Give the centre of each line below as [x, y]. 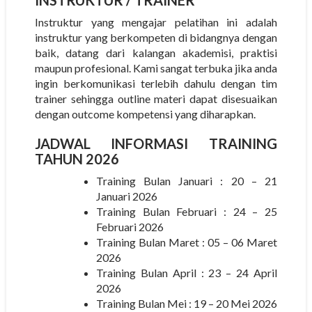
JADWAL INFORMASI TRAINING [156, 143]
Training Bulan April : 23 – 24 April [187, 272]
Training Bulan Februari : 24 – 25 [187, 211]
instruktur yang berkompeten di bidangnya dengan [156, 37]
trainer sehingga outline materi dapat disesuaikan [156, 98]
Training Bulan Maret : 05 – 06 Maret [187, 242]
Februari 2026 [130, 226]
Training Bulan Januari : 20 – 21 [187, 180]
